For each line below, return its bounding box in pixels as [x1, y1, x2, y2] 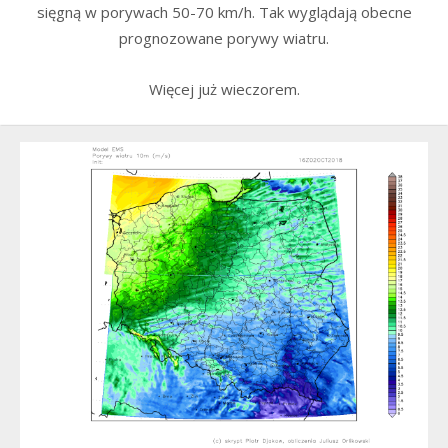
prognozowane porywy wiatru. [119, 28, 329, 49]
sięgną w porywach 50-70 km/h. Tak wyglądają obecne [36, 2, 412, 23]
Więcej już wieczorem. [148, 78, 300, 99]
